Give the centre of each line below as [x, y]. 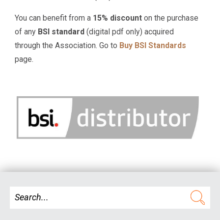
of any [27, 32]
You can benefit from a [54, 18]
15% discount [118, 18]
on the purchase [170, 18]
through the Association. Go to [67, 46]
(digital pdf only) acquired [129, 32]
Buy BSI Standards [153, 46]
